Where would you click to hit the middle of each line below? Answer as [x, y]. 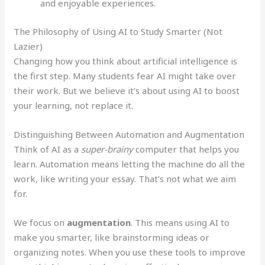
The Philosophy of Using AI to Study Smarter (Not [118, 31]
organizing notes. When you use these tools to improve [130, 252]
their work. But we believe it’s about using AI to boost [127, 90]
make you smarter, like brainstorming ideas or [112, 237]
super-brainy [107, 149]
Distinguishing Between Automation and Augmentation [129, 134]
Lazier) [28, 46]
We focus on [41, 222]
